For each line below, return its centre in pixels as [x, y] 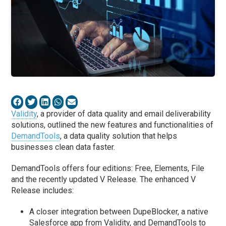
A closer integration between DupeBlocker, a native [119, 212]
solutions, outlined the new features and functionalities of [112, 125]
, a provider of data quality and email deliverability [124, 114]
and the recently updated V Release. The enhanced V [104, 180]
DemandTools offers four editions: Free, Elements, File [108, 168]
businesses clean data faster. [63, 147]
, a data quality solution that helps [119, 136]
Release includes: [43, 191]
